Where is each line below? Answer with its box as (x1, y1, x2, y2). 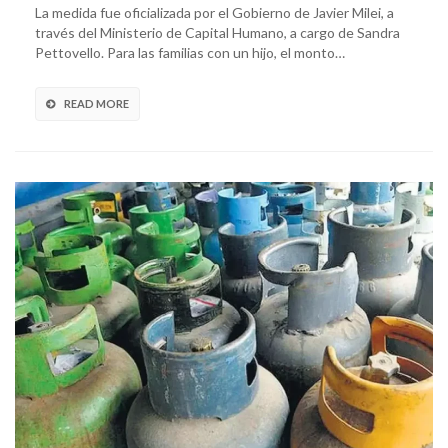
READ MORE (64, 96, 129, 110)
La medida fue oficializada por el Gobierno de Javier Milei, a (35, 3, 394, 21)
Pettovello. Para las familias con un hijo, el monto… (35, 43, 345, 61)
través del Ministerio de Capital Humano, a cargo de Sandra (35, 23, 400, 41)
